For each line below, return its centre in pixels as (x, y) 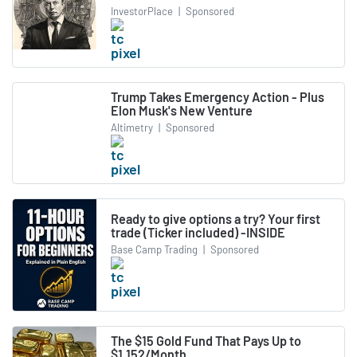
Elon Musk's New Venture (182, 110)
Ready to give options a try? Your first (216, 218)
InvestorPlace (142, 11)
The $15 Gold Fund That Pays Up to (206, 341)
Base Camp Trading (154, 250)
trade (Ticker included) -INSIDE (198, 232)
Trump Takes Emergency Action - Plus (218, 96)
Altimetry (132, 128)
